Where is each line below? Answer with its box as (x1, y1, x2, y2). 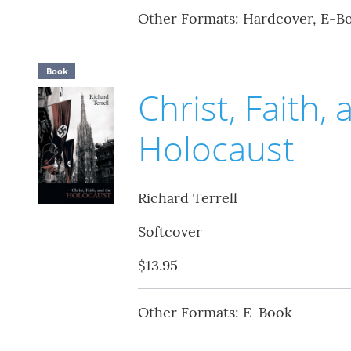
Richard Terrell (137, 188, 237, 207)
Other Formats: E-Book (137, 302, 292, 321)
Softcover (137, 222, 202, 241)
